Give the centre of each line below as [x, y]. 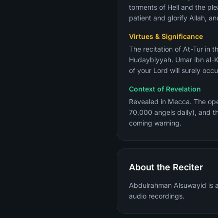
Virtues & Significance [166, 36]
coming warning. [155, 123]
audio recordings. [157, 196]
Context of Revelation [165, 89]
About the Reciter [166, 167]
